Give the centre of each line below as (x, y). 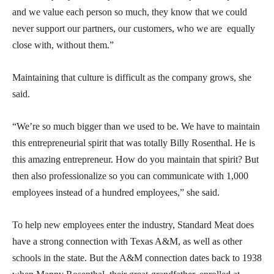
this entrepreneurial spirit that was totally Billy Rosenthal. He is (134, 143)
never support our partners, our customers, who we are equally (134, 29)
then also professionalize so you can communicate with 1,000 (130, 176)
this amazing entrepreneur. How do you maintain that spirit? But (135, 160)
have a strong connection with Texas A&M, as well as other (127, 242)
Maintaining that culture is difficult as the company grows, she (132, 78)
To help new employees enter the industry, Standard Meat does (133, 225)
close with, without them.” (63, 45)
